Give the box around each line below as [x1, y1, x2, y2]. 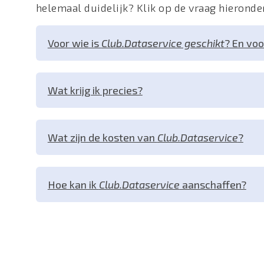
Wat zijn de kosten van [47, 130, 157, 144]
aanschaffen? [179, 177, 246, 191]
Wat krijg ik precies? [47, 83, 143, 97]
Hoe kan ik [47, 177, 99, 191]
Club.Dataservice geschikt [101, 36, 225, 49]
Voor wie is [47, 36, 101, 49]
